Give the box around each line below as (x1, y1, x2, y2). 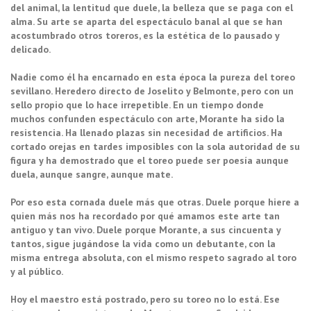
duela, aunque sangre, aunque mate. (10, 167, 173, 180)
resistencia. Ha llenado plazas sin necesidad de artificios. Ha (10, 126, 283, 139)
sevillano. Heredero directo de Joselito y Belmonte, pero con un (10, 84, 294, 97)
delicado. (10, 42, 51, 56)
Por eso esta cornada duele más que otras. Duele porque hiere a (10, 195, 299, 208)
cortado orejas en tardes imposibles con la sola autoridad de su (10, 140, 300, 153)
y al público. (10, 264, 65, 278)
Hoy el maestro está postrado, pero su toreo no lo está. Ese (10, 292, 280, 305)
